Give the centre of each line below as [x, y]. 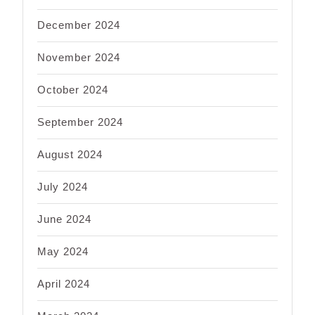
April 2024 [64, 283]
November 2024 [79, 57]
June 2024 [64, 219]
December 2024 [79, 25]
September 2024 [80, 122]
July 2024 [63, 186]
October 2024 [73, 89]
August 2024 [70, 154]
